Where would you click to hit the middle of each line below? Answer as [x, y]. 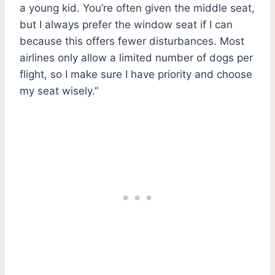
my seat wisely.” [59, 91]
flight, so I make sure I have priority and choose [136, 74]
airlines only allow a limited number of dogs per [136, 57]
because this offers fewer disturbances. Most [132, 41]
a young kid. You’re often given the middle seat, [137, 8]
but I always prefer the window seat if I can [126, 24]
